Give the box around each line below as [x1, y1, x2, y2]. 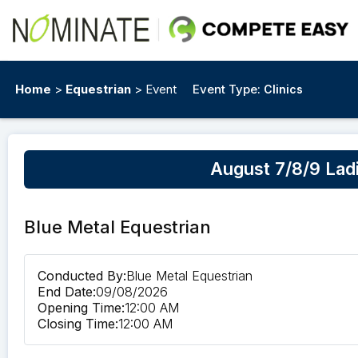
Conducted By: [38, 268, 126, 284]
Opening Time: [38, 300, 125, 316]
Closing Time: [38, 316, 118, 332]
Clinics [264, 82, 303, 97]
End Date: [38, 284, 96, 300]
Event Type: [193, 82, 261, 97]
